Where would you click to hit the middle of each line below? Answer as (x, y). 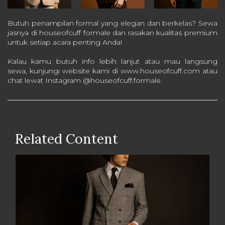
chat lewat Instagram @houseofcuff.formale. (85, 80)
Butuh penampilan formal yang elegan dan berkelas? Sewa (113, 23)
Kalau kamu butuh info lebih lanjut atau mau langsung (113, 61)
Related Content (67, 138)
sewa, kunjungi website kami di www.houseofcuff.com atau (113, 71)
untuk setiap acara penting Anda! (65, 42)
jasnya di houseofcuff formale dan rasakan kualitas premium (113, 32)
